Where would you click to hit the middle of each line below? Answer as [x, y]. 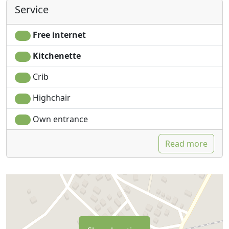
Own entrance [59, 119]
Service [32, 9]
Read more [186, 143]
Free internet [58, 35]
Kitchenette [55, 56]
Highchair [50, 98]
